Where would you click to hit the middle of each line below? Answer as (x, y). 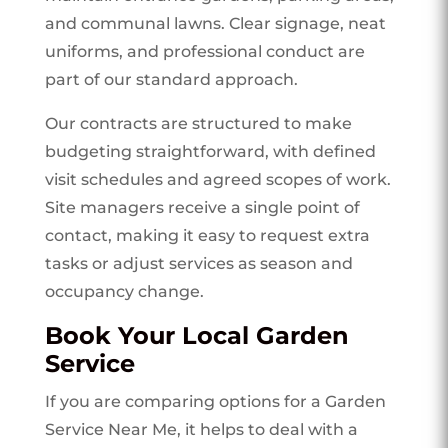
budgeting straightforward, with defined (210, 151)
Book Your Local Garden (196, 335)
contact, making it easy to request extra (207, 235)
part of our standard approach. (171, 79)
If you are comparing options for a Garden (215, 401)
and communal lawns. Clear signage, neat (215, 23)
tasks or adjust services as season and (198, 263)
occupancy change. (124, 291)
